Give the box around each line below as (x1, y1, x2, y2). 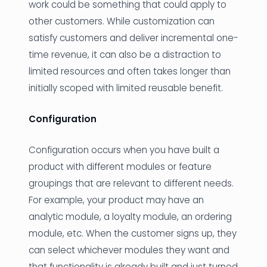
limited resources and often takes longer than (29, 65, 231, 77)
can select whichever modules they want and (29, 244, 229, 256)
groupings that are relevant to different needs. (29, 177, 234, 190)
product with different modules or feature (29, 160, 212, 173)
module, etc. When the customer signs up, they (29, 227, 237, 240)
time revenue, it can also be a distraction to (29, 48, 221, 61)
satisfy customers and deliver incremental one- (29, 32, 238, 44)
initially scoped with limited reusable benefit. (29, 82, 223, 94)
